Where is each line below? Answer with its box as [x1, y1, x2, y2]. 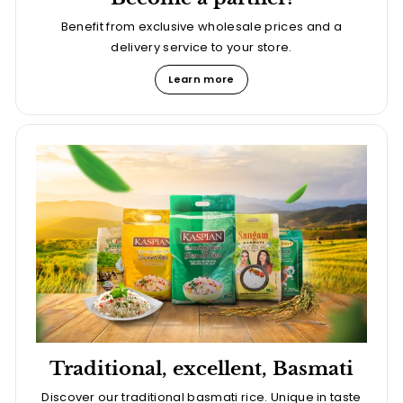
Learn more [168, 72, 235, 87]
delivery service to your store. [111, 39, 292, 57]
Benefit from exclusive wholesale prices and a [60, 18, 343, 36]
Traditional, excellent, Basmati [49, 356, 354, 381]
